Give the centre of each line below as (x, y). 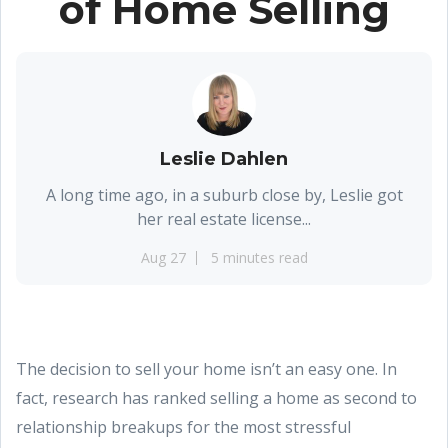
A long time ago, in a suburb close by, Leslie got (224, 195)
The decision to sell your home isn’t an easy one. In (206, 369)
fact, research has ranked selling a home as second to (216, 398)
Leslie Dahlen (224, 159)
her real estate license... (224, 219)
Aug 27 (163, 257)
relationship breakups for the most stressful (183, 427)
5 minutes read (259, 257)
